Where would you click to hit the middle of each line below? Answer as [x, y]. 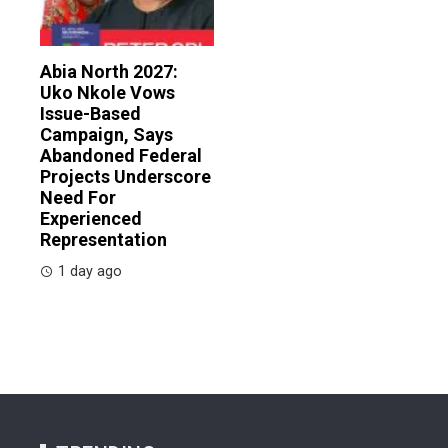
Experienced [91, 219]
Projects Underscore [125, 177]
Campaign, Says [106, 135]
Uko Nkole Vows [107, 93]
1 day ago [90, 272]
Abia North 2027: [109, 72]
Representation [103, 240]
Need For [78, 198]
